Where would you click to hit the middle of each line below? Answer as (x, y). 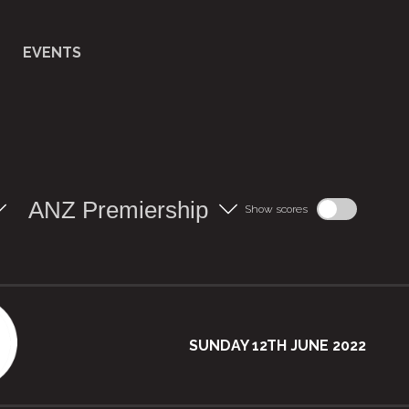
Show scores (276, 209)
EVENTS (52, 52)
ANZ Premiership (118, 210)
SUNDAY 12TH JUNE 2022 (278, 345)
